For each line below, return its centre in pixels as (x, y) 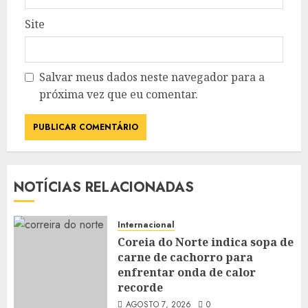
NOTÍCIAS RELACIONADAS (104, 187)
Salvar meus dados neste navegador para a (152, 77)
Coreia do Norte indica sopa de (206, 242)
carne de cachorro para (185, 257)
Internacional (146, 225)
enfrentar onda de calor (187, 272)
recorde (140, 287)
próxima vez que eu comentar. (119, 94)
